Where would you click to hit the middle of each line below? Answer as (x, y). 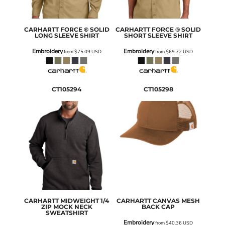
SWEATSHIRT (67, 213)
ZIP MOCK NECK (67, 207)
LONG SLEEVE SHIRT (67, 36)
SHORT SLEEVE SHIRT (158, 36)
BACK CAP (158, 207)
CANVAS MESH (177, 201)
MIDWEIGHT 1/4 (85, 201)
